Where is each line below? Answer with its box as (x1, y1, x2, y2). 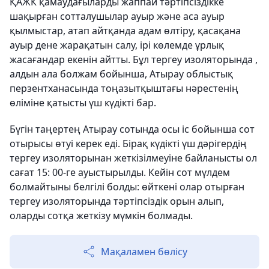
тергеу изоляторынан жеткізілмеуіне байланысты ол (10, 151, 257, 165)
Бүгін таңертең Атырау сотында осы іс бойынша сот (10, 122, 255, 136)
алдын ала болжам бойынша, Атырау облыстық (10, 67, 233, 81)
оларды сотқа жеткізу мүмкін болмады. (10, 209, 193, 223)
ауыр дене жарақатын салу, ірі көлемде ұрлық (10, 38, 224, 52)
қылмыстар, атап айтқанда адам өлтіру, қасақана (10, 24, 241, 38)
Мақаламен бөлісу (101, 245, 187, 259)
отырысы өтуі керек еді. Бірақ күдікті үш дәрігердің (10, 137, 247, 151)
